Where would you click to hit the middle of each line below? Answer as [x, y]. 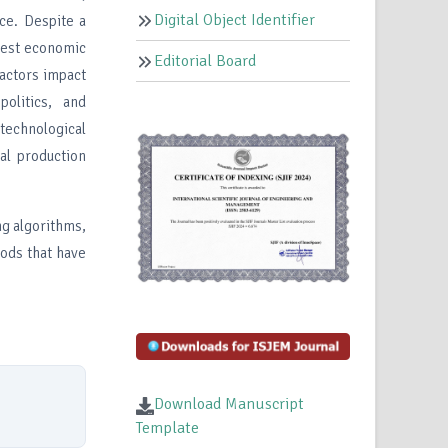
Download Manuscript [229, 404]
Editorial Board [205, 61]
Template [168, 428]
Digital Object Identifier [235, 20]
